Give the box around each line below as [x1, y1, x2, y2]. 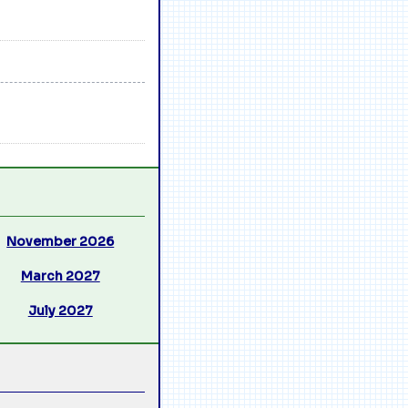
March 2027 [20, 267, 100, 284]
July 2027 [27, 301, 93, 319]
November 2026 [6, 232, 115, 250]
